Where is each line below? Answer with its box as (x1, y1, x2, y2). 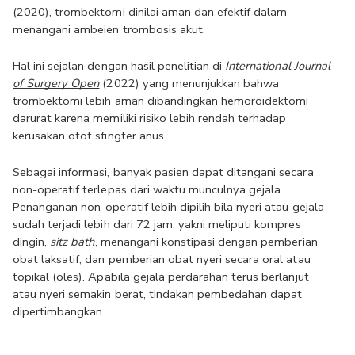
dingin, (13, 234, 51, 250)
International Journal (225, 58, 330, 74)
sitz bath (50, 234, 95, 250)
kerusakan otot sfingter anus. (13, 128, 166, 143)
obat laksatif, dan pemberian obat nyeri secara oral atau (13, 251, 311, 267)
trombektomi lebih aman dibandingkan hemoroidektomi (13, 93, 309, 109)
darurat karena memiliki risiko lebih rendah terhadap (13, 110, 287, 126)
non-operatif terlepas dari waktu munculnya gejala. (13, 181, 284, 197)
